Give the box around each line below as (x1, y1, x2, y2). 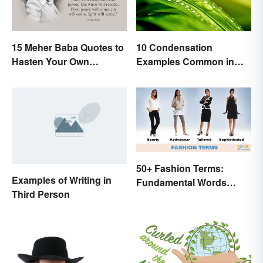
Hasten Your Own (12, 54, 89, 68)
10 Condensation (136, 40, 213, 54)
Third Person (12, 187, 70, 201)
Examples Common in (136, 54, 234, 68)
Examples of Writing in (12, 173, 112, 187)
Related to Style (136, 189, 206, 203)
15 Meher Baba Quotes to (12, 40, 124, 54)
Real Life (136, 68, 175, 82)
